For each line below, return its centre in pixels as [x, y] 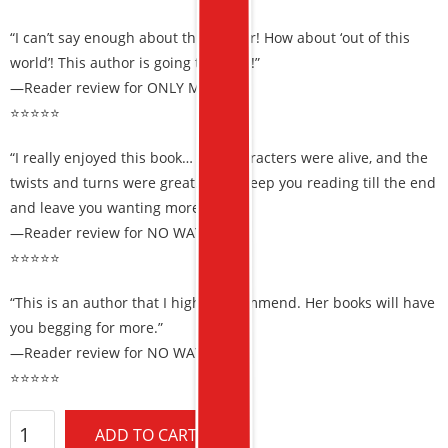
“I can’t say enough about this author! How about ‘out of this [210, 37]
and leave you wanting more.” [109, 207]
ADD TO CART [146, 435]
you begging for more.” [86, 327]
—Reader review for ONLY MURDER [128, 87]
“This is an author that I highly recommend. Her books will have [222, 302]
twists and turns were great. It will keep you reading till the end [223, 182]
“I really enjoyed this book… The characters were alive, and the [219, 157]
